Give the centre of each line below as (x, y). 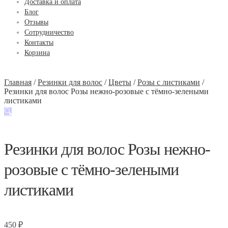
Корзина (37, 53)
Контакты (39, 42)
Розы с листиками (169, 82)
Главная (18, 82)
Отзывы (36, 22)
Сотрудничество (49, 32)
